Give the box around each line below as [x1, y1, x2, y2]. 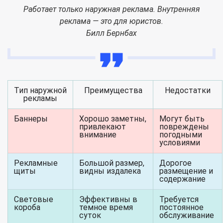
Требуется [159, 195, 199, 204]
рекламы [23, 94, 57, 103]
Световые [14, 195, 53, 204]
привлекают [79, 122, 126, 131]
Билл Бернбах [86, 28, 137, 38]
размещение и [159, 166, 213, 176]
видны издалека [79, 166, 141, 176]
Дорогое [159, 158, 192, 168]
